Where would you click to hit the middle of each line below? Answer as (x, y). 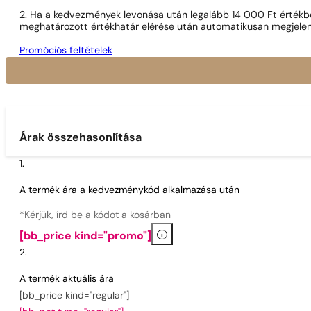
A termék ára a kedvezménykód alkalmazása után (129, 191)
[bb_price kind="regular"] (74, 296)
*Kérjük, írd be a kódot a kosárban (95, 216)
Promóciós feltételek (66, 51)
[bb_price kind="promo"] (85, 237)
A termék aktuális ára (67, 280)
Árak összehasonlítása (81, 138)
